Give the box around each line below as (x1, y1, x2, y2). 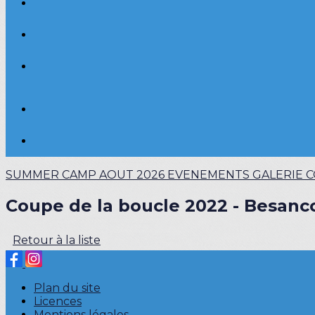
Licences (34, 294, 82, 308)
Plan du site (34, 281, 101, 295)
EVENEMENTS (167, 168, 252, 181)
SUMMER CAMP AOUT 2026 (6, 168, 167, 181)
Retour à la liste (13, 233, 101, 247)
